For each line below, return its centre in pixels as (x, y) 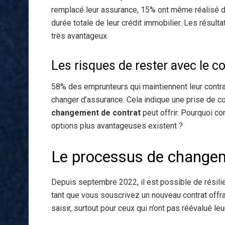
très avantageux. (80, 36)
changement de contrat (96, 113)
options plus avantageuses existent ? (117, 126)
